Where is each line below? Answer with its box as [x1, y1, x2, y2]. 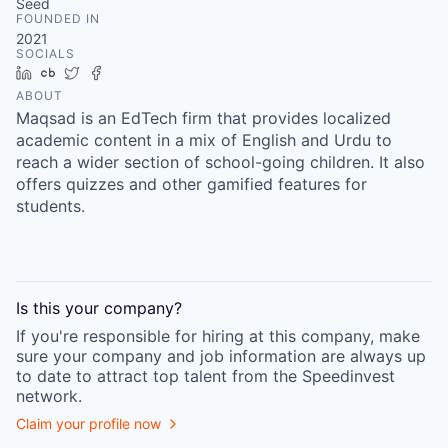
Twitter [87, 64, 132, 82]
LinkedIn [39, 64, 95, 82]
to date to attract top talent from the [16, 366, 297, 387]
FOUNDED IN [16, 11, 100, 27]
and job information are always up [162, 346, 426, 367]
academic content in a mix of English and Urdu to [16, 130, 392, 151]
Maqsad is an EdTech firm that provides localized [16, 108, 391, 129]
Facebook [111, 64, 176, 82]
